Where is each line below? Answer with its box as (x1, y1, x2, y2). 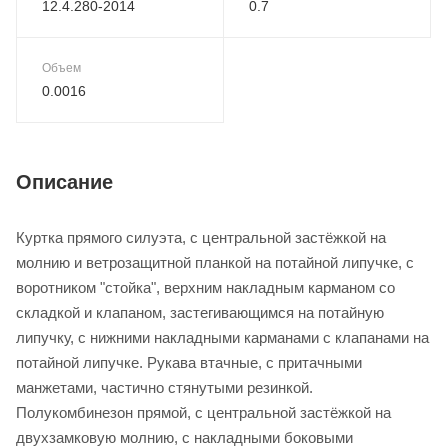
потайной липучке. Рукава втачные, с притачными (16, 354, 362, 372)
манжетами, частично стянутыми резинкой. (16, 379, 313, 397)
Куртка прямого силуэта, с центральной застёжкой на (16, 229, 386, 247)
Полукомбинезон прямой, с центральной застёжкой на (16, 404, 391, 422)
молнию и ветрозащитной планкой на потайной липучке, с (16, 254, 414, 272)
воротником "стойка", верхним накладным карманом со (16, 279, 395, 297)
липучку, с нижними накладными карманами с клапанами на (16, 329, 429, 347)
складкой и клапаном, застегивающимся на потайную (16, 304, 384, 322)
